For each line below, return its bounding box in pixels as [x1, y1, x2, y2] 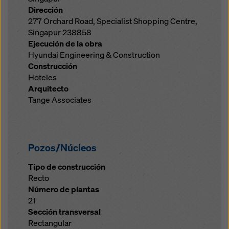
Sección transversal [28, 207, 101, 217]
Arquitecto [28, 83, 68, 94]
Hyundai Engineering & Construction [28, 50, 160, 60]
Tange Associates [28, 95, 91, 105]
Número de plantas [28, 184, 99, 195]
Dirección [28, 5, 63, 15]
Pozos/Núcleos [28, 142, 97, 154]
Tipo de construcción [28, 162, 105, 172]
